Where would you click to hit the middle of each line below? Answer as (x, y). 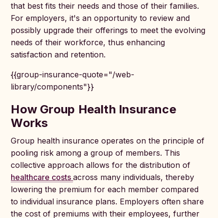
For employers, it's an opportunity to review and (100, 18)
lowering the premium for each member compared (105, 189)
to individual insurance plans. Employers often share (108, 201)
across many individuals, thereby (134, 177)
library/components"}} (53, 87)
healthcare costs (42, 177)
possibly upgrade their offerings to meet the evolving (108, 30)
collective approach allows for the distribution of (101, 165)
